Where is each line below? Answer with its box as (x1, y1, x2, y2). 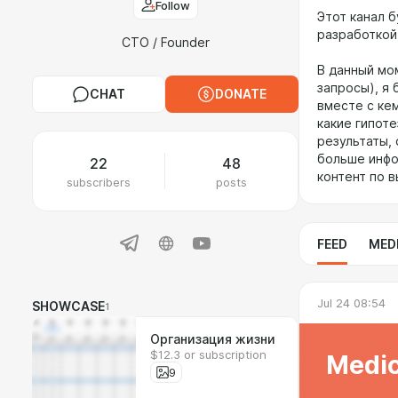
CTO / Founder (121, 36, 210, 50)
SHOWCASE (32, 299, 105, 314)
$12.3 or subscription (150, 347, 267, 362)
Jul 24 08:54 (317, 295, 386, 310)
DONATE (215, 87, 267, 101)
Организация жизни (150, 332, 275, 346)
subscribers (67, 175, 131, 189)
